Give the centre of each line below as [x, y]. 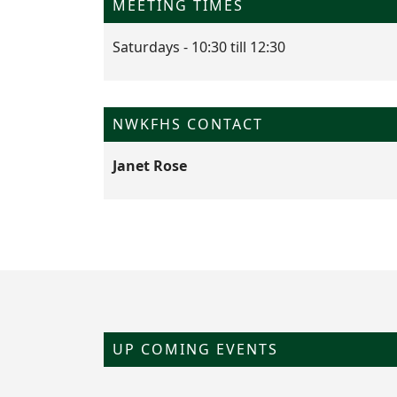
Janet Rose [150, 166]
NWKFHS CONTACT [188, 124]
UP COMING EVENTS [195, 349]
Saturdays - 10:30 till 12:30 [199, 47]
